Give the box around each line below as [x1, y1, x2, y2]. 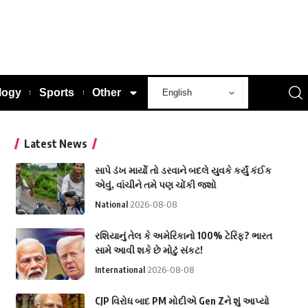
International [94, 263, 145, 275]
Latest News [23, 136, 87, 151]
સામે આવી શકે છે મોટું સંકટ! [94, 243, 203, 256]
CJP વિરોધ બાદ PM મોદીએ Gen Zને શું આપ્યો [94, 294, 269, 307]
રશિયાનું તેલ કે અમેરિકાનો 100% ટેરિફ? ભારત [94, 229, 272, 241]
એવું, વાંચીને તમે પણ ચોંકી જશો [94, 178, 217, 190]
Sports [39, 86, 75, 98]
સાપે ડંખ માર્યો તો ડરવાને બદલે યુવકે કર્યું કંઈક [94, 164, 272, 176]
